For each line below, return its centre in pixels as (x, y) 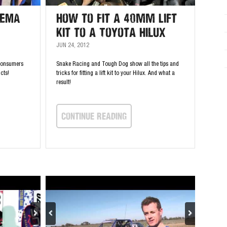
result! (63, 83)
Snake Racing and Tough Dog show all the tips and (117, 64)
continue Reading (94, 116)
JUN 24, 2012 (72, 46)
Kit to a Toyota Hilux (110, 32)
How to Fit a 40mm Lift (116, 18)
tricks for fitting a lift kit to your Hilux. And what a (115, 73)
